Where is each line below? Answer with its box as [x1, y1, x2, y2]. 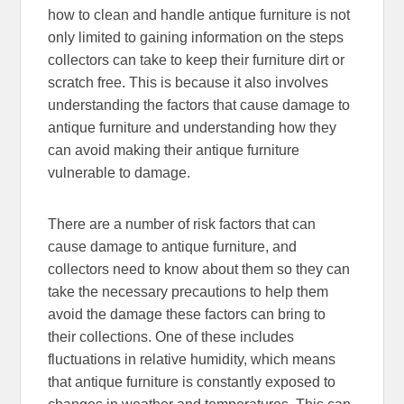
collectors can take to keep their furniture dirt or [48, 51, 345, 68]
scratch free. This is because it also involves [48, 74, 329, 90]
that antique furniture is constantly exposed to [48, 373, 336, 390]
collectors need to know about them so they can [48, 261, 351, 277]
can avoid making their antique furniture [48, 142, 300, 158]
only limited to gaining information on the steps [48, 29, 344, 45]
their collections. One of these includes [48, 328, 295, 344]
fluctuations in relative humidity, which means [48, 351, 336, 367]
